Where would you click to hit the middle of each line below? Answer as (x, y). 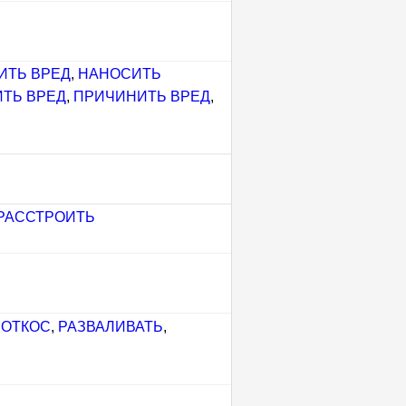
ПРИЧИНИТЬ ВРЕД (142, 97)
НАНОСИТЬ (119, 74)
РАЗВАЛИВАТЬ (110, 326)
